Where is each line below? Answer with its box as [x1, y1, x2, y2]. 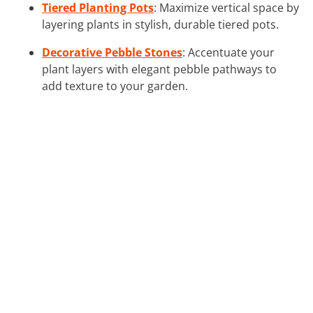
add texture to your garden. [42, 78, 188, 94]
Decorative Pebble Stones [42, 44, 182, 60]
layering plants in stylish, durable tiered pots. [42, 16, 279, 32]
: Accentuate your [182, 44, 275, 60]
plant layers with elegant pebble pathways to [42, 61, 277, 77]
